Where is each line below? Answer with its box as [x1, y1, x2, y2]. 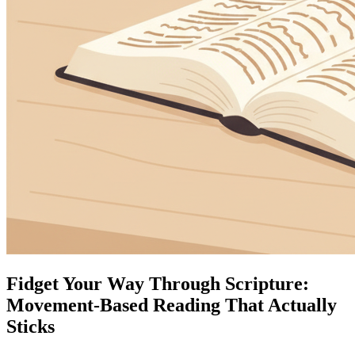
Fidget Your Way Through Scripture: [6, 273, 309, 294]
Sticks [6, 315, 55, 337]
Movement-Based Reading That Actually [6, 294, 337, 315]
